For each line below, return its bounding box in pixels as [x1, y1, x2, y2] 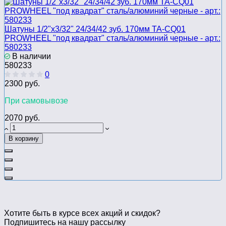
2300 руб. [5, 79, 40, 88]
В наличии [10, 52, 51, 61]
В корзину [9, 135, 39, 143]
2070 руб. [5, 114, 40, 123]
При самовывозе [5, 96, 68, 105]
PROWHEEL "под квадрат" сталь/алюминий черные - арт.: [5, 34, 220, 43]
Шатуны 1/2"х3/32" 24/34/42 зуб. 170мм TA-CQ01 [5, 25, 186, 34]
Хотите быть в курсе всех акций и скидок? [4, 209, 160, 218]
